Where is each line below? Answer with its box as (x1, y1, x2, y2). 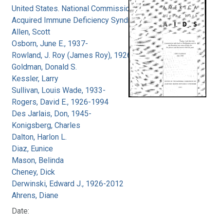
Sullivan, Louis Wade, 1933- (12, 85, 106, 95)
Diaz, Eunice (12, 144, 53, 153)
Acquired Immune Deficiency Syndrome (12, 15, 145, 25)
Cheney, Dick (12, 167, 55, 177)
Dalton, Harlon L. (12, 132, 67, 142)
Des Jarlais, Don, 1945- (12, 109, 91, 118)
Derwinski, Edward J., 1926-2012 (12, 179, 124, 188)
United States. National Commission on (12, 3, 144, 13)
